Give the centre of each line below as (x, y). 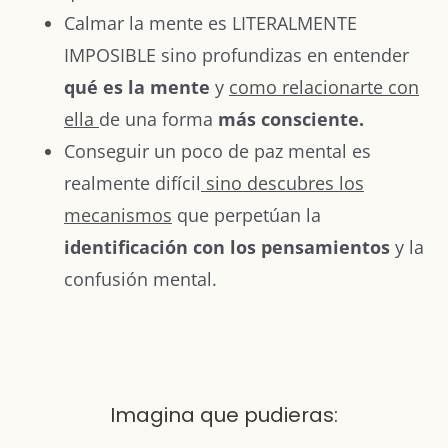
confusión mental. (140, 278)
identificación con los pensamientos (227, 246)
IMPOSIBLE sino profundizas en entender (236, 54)
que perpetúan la (246, 214)
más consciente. (288, 118)
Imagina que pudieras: (224, 414)
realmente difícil (132, 182)
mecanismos (118, 214)
